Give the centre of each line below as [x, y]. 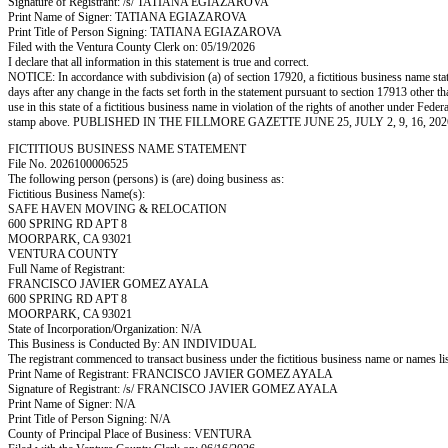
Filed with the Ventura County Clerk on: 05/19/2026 [131, 47]
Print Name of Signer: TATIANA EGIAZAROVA [127, 17]
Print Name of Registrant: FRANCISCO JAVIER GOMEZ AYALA [170, 374]
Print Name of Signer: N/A [72, 404]
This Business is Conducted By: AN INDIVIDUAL [132, 344]
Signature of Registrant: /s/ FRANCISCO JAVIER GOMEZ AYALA [173, 389]
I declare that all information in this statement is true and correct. [158, 62]
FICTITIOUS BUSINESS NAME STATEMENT [127, 149]
